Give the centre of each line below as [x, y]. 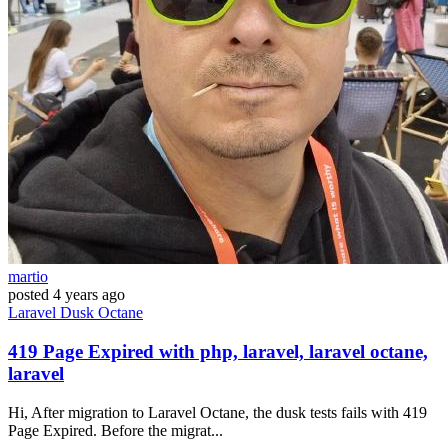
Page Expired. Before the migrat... [115, 430]
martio [28, 277]
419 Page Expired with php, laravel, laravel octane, [218, 351]
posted [28, 295]
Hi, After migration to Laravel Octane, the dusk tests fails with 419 [217, 412]
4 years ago [89, 295]
